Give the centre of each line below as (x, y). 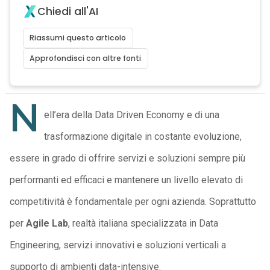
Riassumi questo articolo (78, 38)
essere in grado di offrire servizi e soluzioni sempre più (127, 158)
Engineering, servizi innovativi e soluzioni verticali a (118, 245)
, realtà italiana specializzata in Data (143, 223)
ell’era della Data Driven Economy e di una (131, 115)
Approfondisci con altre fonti (86, 58)
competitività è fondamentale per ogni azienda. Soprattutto (133, 202)
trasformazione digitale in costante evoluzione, (143, 137)
